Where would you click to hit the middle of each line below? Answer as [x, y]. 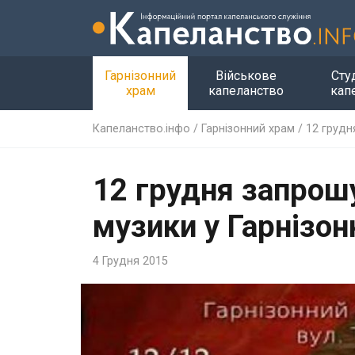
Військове [246, 75]
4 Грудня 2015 [130, 261]
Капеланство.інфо [141, 128]
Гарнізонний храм [248, 128]
